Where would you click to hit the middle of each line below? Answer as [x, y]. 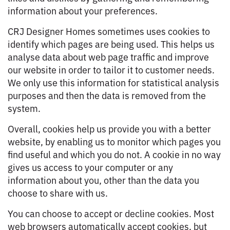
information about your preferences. [83, 10]
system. [24, 108]
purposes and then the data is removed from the [107, 95]
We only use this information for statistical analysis [113, 82]
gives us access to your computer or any [90, 167]
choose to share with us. [58, 193]
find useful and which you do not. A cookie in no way [114, 154]
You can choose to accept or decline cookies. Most [111, 213]
